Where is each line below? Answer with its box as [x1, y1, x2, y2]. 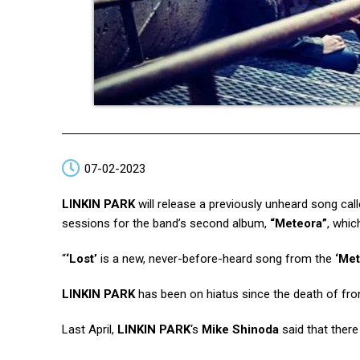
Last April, [62, 322, 117, 337]
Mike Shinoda [202, 322, 279, 337]
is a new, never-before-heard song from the [97, 252, 335, 266]
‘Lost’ [66, 252, 97, 266]
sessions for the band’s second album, [62, 216, 270, 231]
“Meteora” [270, 216, 327, 231]
